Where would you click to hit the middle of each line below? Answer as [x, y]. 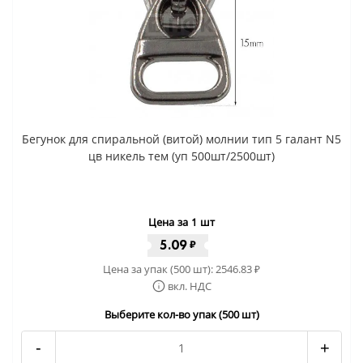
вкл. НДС [189, 286]
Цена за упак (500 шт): [159, 269]
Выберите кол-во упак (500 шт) [181, 314]
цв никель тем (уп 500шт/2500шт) [181, 156]
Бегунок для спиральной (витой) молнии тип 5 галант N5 [181, 139]
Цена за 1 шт [181, 222]
